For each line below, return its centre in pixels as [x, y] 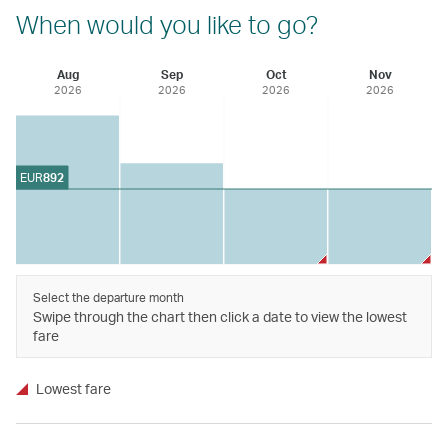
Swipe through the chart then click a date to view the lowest [220, 316]
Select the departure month [108, 297]
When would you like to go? [167, 23]
